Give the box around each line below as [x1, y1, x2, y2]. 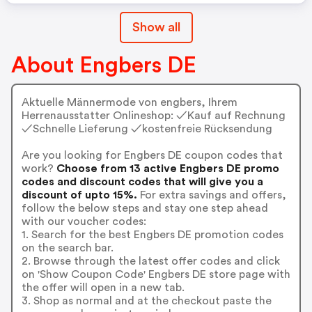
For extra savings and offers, [136, 189, 286, 201]
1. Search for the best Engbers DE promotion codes [21, 228, 283, 240]
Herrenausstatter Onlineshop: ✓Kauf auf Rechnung [21, 109, 286, 121]
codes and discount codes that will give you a [21, 175, 263, 187]
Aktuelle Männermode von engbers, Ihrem [21, 96, 237, 108]
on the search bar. [21, 242, 114, 253]
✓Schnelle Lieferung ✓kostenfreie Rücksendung [21, 123, 272, 134]
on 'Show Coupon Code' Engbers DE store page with [21, 268, 290, 280]
